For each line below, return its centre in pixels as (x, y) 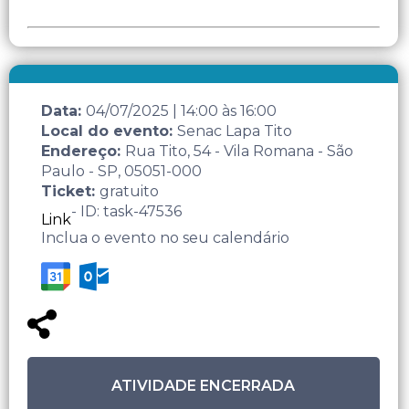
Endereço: (83, 151)
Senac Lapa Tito (235, 131)
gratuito (129, 191)
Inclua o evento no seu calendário (165, 237)
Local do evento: (109, 131)
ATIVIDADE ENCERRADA (204, 386)
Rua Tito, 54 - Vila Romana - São (239, 151)
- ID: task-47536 (126, 211)
